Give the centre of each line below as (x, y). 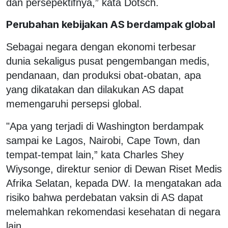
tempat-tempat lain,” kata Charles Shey (95, 154)
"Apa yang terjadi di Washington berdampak (105, 126)
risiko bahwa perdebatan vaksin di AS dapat (105, 197)
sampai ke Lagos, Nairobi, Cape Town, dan (103, 140)
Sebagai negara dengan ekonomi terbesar (101, 47)
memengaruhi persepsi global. (74, 104)
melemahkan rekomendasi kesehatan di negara (113, 211)
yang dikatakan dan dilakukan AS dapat (95, 89)
